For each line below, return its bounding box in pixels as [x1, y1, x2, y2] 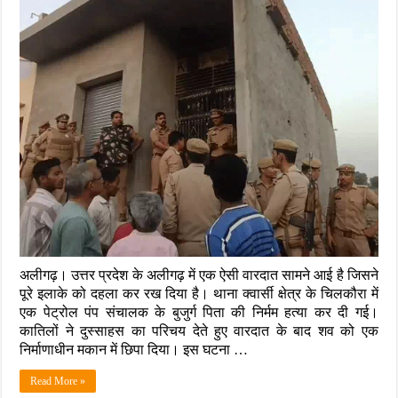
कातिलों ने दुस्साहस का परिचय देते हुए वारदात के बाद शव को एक [20, 322, 378, 339]
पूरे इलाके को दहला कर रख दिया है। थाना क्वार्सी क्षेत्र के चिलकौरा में [20, 284, 378, 302]
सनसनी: [208, 8, 245, 23]
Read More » [30, 374, 86, 387]
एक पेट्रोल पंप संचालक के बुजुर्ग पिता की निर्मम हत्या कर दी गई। [20, 303, 378, 321]
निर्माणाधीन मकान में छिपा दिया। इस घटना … [20, 340, 249, 358]
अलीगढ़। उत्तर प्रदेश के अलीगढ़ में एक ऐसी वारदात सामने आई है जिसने [20, 266, 378, 283]
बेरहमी [208, 114, 235, 129]
